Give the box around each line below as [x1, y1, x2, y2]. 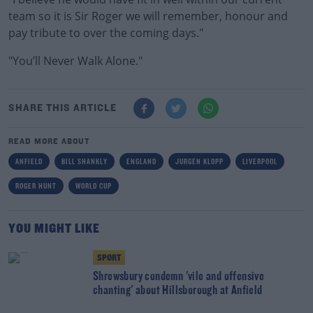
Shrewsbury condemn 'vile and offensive [93, 270, 265, 284]
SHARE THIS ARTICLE [8, 103, 117, 114]
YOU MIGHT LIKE [8, 222, 100, 236]
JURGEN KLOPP [175, 158, 224, 166]
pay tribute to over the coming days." [8, 25, 203, 41]
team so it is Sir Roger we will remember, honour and [8, 8, 288, 24]
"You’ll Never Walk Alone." [8, 53, 143, 68]
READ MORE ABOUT [8, 138, 90, 146]
